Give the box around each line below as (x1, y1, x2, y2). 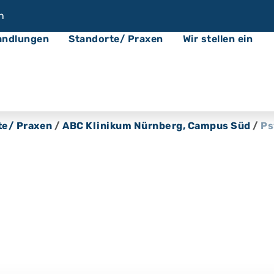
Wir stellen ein (182, 33, 253, 45)
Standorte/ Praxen (68, 33, 163, 45)
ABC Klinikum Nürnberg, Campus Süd (62, 120, 251, 131)
